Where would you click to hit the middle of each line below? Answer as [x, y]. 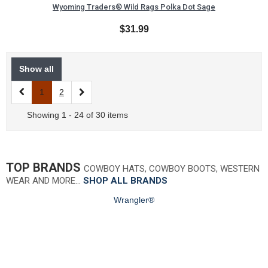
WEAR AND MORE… [45, 181]
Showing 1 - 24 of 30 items [77, 115]
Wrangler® [134, 200]
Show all [36, 69]
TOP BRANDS [45, 168]
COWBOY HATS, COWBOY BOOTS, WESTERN [172, 169]
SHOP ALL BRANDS [125, 181]
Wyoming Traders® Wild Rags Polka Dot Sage [134, 7]
